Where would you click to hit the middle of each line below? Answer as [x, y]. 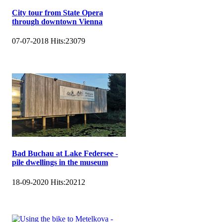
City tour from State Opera [57, 12]
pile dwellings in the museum [60, 163]
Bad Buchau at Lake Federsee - [65, 154]
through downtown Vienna [57, 21]
